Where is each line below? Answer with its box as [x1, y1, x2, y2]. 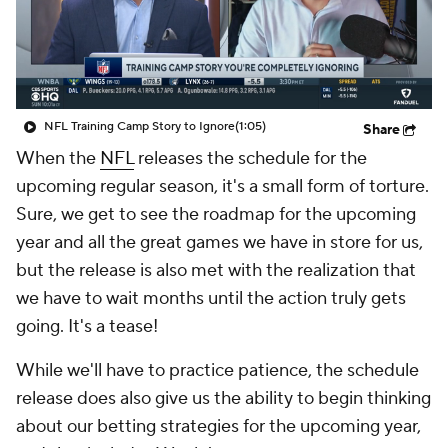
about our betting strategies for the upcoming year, [16, 415, 421, 438]
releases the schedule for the [134, 147, 367, 170]
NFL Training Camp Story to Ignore [44, 119, 235, 134]
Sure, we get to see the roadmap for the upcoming [16, 203, 416, 226]
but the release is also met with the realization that [16, 259, 416, 282]
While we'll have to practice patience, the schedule [16, 359, 419, 382]
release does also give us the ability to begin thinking [16, 387, 431, 410]
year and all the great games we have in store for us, [16, 231, 423, 254]
